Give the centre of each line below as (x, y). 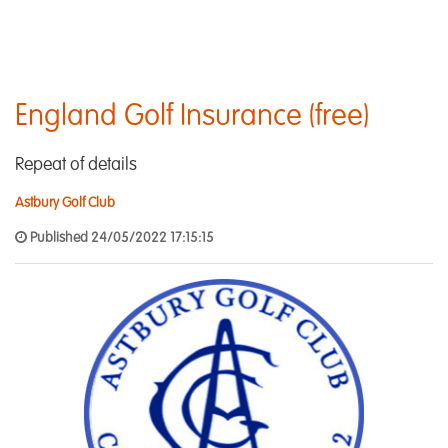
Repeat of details (76, 165)
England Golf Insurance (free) (192, 117)
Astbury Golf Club (65, 203)
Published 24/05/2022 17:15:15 (120, 238)
